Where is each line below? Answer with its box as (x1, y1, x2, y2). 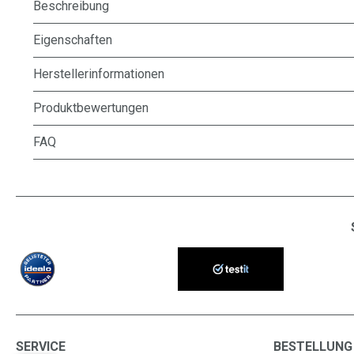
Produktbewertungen (33, 100, 149, 115)
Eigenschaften (33, 32, 112, 47)
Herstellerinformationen (33, 66, 164, 81)
